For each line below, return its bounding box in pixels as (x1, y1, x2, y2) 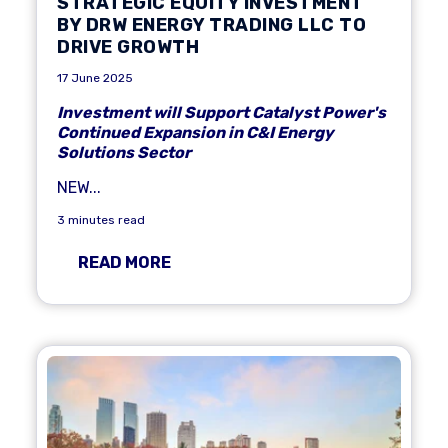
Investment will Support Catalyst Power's (57, 103, 386, 122)
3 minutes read (57, 213, 145, 227)
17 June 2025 (57, 71, 133, 85)
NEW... (57, 178, 101, 197)
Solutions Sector (57, 143, 191, 162)
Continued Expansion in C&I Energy (57, 123, 334, 142)
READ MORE (78, 253, 171, 272)
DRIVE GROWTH (57, 36, 199, 58)
